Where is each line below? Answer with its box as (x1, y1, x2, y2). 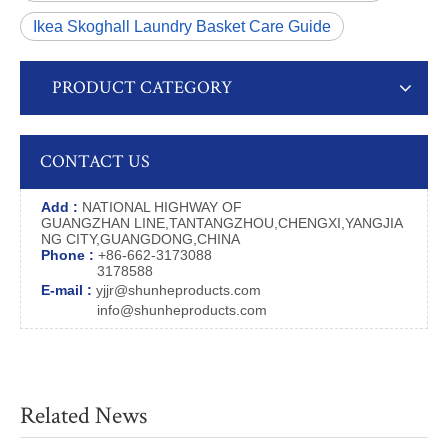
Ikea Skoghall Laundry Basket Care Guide (33, 18, 331, 35)
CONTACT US (40, 150, 150, 173)
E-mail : (41, 282, 92, 298)
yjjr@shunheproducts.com (92, 282, 261, 298)
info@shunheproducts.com (81, 302, 267, 318)
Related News (20, 400, 147, 431)
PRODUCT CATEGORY (52, 76, 232, 99)
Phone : (41, 247, 94, 263)
